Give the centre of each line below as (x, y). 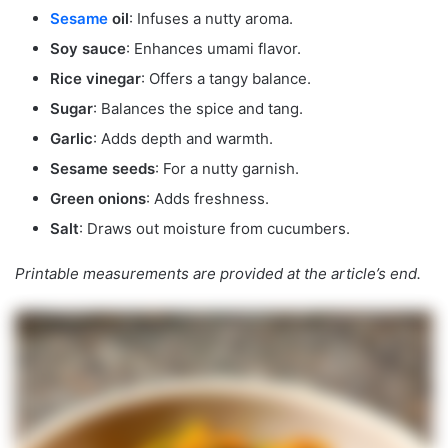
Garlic (71, 139)
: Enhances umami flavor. (213, 49)
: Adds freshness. (207, 199)
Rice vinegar (95, 79)
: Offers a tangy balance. (226, 79)
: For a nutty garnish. (227, 169)
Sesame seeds (102, 169)
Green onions (98, 199)
